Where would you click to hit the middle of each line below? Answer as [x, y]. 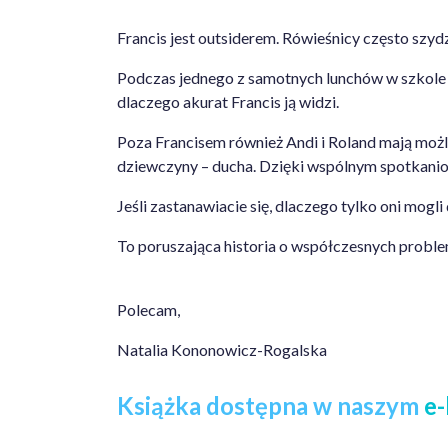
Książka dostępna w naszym [270, 405]
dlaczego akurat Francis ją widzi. [228, 101]
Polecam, [148, 309]
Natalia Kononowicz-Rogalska [222, 349]
